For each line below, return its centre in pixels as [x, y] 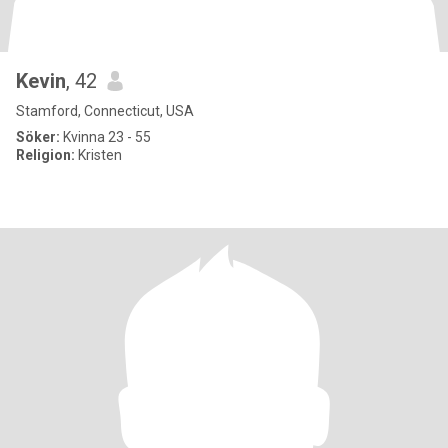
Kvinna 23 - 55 [105, 137]
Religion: [45, 155]
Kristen [98, 155]
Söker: [38, 137]
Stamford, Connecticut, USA [105, 111]
